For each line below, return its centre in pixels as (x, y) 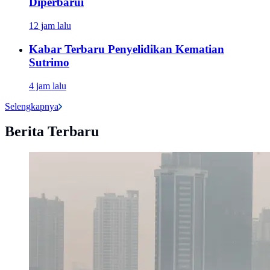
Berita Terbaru (52, 132)
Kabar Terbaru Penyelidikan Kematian (127, 49)
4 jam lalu (48, 86)
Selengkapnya (32, 106)
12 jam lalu (50, 26)
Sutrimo (49, 62)
